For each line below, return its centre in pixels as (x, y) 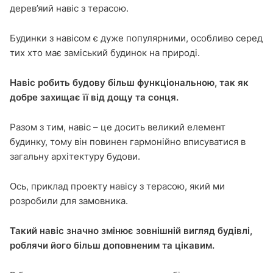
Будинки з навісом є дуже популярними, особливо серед (136, 38)
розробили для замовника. (69, 200)
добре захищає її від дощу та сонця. (94, 97)
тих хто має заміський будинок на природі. (105, 52)
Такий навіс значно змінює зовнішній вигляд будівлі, (131, 230)
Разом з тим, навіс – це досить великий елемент (118, 127)
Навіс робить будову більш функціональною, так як (129, 82)
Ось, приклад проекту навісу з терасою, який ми (117, 186)
